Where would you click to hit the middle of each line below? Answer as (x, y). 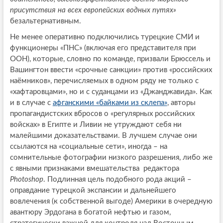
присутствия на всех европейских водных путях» (93, 10)
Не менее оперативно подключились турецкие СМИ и (105, 37)
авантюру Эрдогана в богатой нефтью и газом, (90, 212)
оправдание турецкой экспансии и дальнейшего (93, 190)
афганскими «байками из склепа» (110, 103)
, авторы (181, 103)
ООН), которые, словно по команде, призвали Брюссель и (110, 59)
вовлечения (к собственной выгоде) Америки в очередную (111, 201)
